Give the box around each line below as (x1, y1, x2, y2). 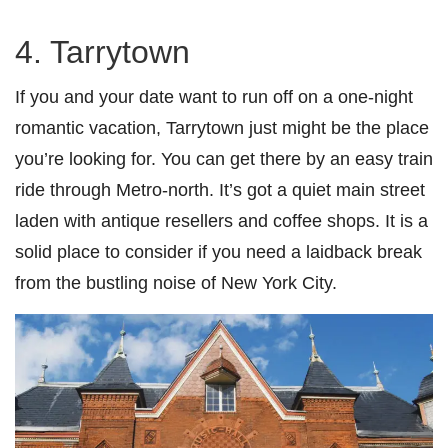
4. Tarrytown (15, 34, 190, 71)
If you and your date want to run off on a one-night (15, 86, 413, 108)
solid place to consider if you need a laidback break (15, 241, 422, 263)
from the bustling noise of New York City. (15, 272, 337, 294)
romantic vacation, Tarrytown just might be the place (15, 117, 429, 139)
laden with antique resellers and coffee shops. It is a (15, 210, 428, 232)
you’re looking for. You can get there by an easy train (15, 148, 433, 170)
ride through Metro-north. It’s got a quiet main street (15, 179, 425, 201)
